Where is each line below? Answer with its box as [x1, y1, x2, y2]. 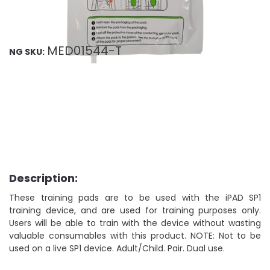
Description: [9, 171, 78, 186]
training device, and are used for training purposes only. [9, 204, 261, 217]
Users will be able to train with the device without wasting [9, 217, 261, 230]
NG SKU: [9, 46, 45, 58]
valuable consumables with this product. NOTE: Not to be [9, 230, 261, 242]
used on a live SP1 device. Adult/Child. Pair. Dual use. [9, 242, 225, 255]
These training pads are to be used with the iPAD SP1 [9, 192, 261, 204]
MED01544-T [47, 42, 122, 60]
